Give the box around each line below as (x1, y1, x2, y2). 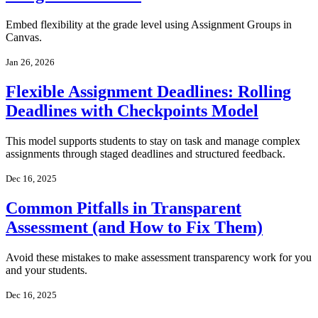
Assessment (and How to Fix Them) (6, 217, 263, 236)
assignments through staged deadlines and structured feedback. (6, 147, 285, 160)
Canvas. (6, 31, 42, 43)
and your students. (6, 263, 87, 276)
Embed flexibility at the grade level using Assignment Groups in (6, 18, 292, 31)
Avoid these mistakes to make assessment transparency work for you (6, 251, 312, 263)
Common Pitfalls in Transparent (6, 198, 241, 217)
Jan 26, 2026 (6, 57, 55, 67)
